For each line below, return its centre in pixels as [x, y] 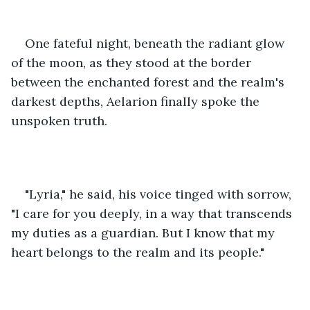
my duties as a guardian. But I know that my [145, 232]
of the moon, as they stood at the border [133, 62]
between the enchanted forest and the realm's [149, 82]
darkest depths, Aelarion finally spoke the [137, 101]
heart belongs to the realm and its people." [138, 252]
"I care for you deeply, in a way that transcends [153, 213]
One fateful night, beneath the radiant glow [156, 43]
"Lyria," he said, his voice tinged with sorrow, [160, 194]
